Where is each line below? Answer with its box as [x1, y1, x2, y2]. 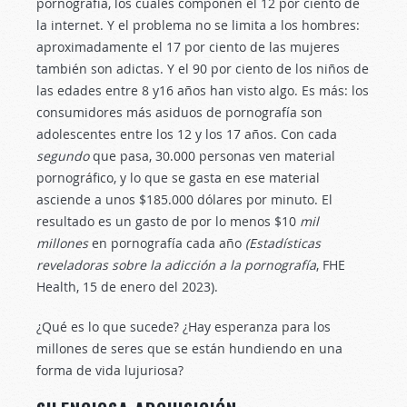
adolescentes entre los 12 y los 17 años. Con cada [36, 125, 337, 143]
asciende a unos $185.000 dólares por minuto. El [36, 191, 333, 208]
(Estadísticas [245, 234, 321, 252]
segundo [36, 147, 93, 164]
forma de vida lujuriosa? [36, 362, 184, 379]
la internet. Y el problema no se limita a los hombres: [36, 16, 360, 34]
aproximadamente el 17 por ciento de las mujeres [36, 38, 340, 55]
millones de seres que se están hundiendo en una [36, 340, 342, 357]
